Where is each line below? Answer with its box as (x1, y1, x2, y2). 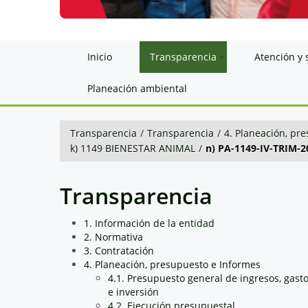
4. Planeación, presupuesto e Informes (84, 257, 261, 271)
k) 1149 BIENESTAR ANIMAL (70, 141, 195, 155)
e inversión (108, 285, 159, 298)
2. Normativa (84, 230, 143, 243)
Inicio (87, 49, 112, 63)
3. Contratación (84, 243, 154, 257)
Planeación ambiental (87, 81, 187, 95)
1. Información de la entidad (84, 216, 214, 230)
